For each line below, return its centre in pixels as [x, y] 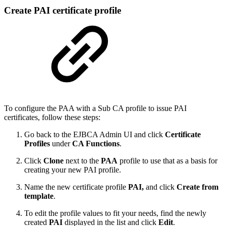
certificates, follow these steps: [52, 118]
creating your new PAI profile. [73, 170]
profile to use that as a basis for [167, 161]
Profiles [37, 144]
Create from [197, 187]
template [39, 196]
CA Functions [96, 144]
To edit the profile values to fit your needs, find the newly [115, 213]
